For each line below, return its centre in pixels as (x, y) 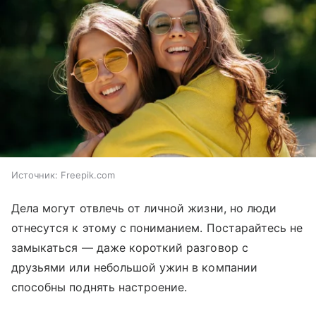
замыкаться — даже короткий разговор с (130, 247)
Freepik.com (88, 175)
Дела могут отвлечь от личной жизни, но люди (144, 208)
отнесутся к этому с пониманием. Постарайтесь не (157, 227)
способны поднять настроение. (99, 287)
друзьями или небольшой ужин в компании (134, 267)
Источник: (35, 175)
